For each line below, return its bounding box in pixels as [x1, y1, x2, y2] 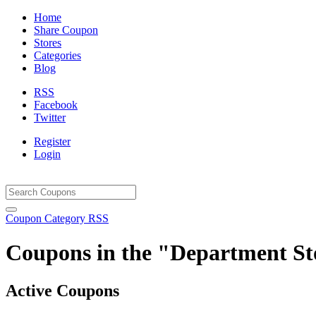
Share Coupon [34, 24, 98, 36]
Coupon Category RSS [6, 212, 109, 224]
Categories [34, 49, 81, 61]
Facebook [34, 99, 78, 111]
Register [34, 135, 71, 147]
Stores [34, 37, 61, 49]
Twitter [34, 111, 66, 123]
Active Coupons [6, 281, 119, 300]
